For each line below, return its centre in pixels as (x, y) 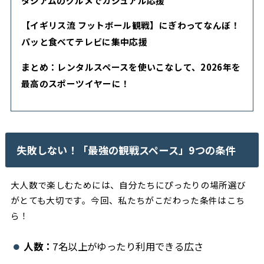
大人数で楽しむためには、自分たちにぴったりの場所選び (128, 185)
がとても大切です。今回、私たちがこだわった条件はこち (128, 200)
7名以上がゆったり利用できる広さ (128, 246)
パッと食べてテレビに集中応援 (84, 42)
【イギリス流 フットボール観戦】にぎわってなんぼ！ (131, 25)
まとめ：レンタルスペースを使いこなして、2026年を (131, 67)
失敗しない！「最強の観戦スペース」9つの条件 (126, 150)
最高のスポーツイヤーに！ (75, 84)
